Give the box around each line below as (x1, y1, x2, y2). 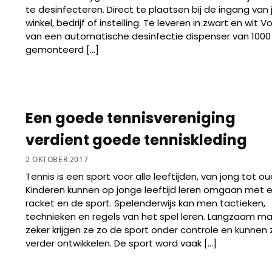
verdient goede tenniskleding (25, 129, 247, 150)
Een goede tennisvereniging (25, 107, 236, 128)
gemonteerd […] (25, 42, 99, 56)
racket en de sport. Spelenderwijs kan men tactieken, (25, 197, 265, 210)
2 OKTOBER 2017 (25, 154, 89, 165)
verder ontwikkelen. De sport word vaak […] (25, 237, 217, 250)
